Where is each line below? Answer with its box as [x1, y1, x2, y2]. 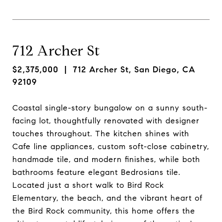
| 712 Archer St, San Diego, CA [58, 64, 195, 75]
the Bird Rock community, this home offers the [12, 206, 195, 216]
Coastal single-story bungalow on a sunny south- [12, 103, 208, 112]
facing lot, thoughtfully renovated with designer [12, 115, 200, 125]
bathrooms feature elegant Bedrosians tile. [12, 167, 180, 177]
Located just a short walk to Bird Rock [12, 180, 164, 190]
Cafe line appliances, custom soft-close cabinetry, [12, 141, 209, 151]
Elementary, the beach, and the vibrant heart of [12, 193, 203, 203]
